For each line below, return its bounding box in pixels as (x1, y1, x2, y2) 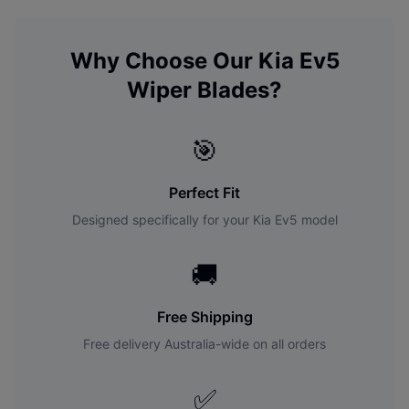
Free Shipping (156, 308, 253, 326)
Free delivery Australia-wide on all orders (83, 336, 326, 351)
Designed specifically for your (71, 212, 253, 227)
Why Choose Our (69, 47, 258, 74)
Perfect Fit (169, 184, 240, 202)
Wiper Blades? (127, 77, 282, 103)
